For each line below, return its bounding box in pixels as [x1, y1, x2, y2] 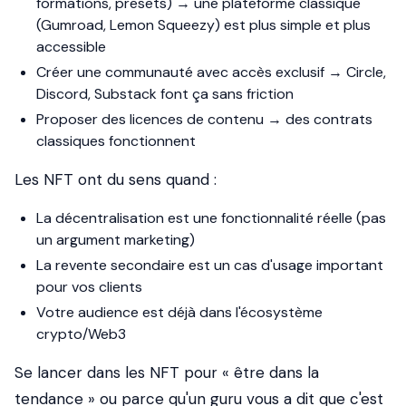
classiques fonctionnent [36, 131, 196, 150]
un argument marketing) [36, 230, 195, 249]
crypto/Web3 [36, 324, 126, 343]
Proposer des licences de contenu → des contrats [36, 110, 372, 129]
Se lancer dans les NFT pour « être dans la [14, 362, 319, 382]
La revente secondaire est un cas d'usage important [36, 256, 383, 275]
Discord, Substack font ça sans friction [36, 84, 294, 103]
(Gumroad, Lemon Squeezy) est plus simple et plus [36, 15, 371, 34]
